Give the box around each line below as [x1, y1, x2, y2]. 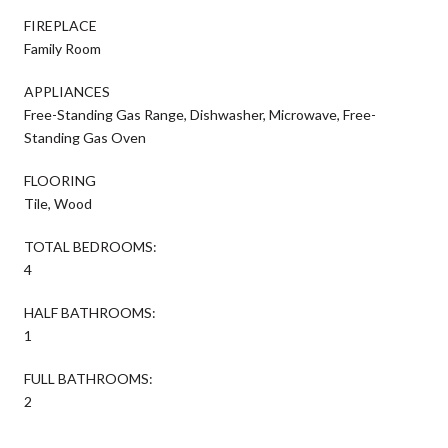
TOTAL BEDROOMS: [24, 237, 157, 255]
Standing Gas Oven [24, 128, 146, 146]
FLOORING [24, 171, 96, 189]
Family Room [24, 39, 101, 57]
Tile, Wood [24, 194, 92, 212]
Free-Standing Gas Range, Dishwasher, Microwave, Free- [24, 105, 376, 123]
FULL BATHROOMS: [24, 369, 153, 387]
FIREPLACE [24, 16, 97, 34]
